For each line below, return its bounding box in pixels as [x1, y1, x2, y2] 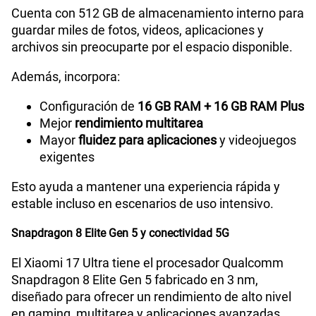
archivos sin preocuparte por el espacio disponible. [11, 39, 293, 55]
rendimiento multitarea [72, 116, 203, 131]
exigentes [39, 150, 95, 165]
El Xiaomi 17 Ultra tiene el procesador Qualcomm [11, 255, 284, 271]
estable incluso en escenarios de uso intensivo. [11, 196, 274, 212]
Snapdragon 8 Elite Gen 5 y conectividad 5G [11, 226, 229, 241]
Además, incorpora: [11, 69, 120, 85]
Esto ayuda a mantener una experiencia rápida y [11, 179, 280, 195]
